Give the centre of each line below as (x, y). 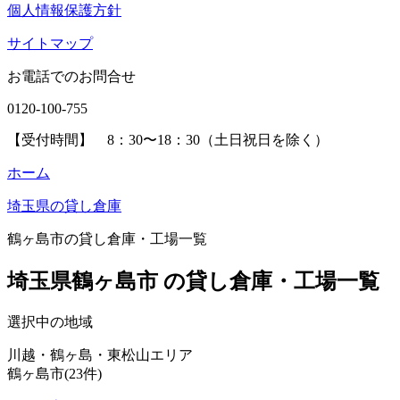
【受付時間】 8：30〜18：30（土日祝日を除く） (168, 140)
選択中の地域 (50, 321)
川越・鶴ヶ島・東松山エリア (100, 354)
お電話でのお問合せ (71, 76)
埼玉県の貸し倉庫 (64, 206)
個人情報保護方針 (64, 10)
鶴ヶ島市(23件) (54, 373)
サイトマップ (50, 43)
